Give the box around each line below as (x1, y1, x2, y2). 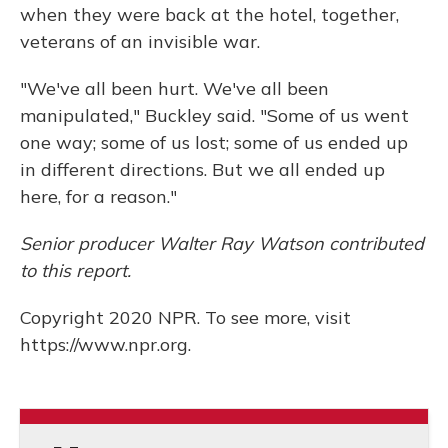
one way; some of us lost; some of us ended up (20, 131, 408, 154)
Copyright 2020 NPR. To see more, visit (20, 306, 351, 329)
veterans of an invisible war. (20, 30, 260, 53)
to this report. (20, 259, 131, 282)
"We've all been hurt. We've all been (20, 77, 329, 100)
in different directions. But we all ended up (20, 158, 385, 181)
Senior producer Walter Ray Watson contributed (20, 232, 424, 255)
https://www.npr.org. (20, 333, 191, 356)
